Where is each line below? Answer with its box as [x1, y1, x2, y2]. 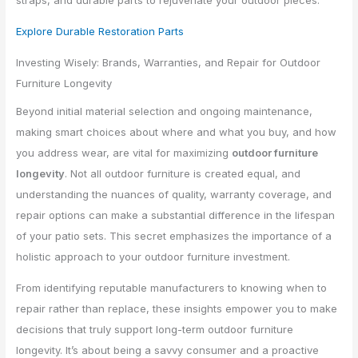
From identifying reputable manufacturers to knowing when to [16, 280, 328, 294]
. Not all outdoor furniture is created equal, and [65, 166, 301, 180]
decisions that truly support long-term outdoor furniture [16, 322, 294, 336]
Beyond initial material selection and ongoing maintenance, [16, 104, 313, 117]
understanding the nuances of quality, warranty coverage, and [16, 187, 332, 201]
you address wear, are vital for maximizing [16, 145, 233, 159]
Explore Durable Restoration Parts [16, 24, 185, 38]
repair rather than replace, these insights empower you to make [16, 301, 338, 315]
